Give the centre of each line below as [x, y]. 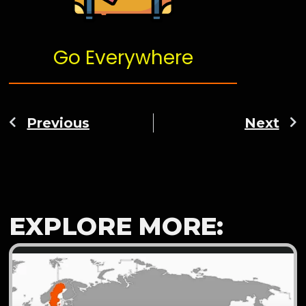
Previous [58, 123]
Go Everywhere [123, 58]
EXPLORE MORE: [116, 226]
